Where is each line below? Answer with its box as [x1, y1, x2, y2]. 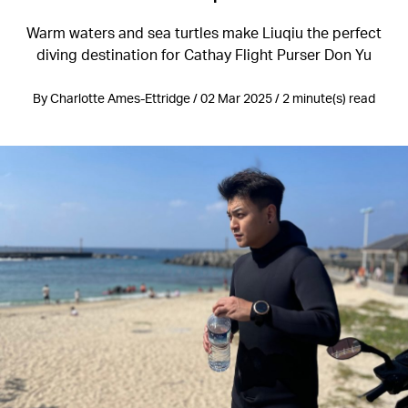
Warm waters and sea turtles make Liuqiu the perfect [26, 23, 382, 42]
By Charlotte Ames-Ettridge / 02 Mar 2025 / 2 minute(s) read [33, 90, 375, 106]
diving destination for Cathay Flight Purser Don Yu [36, 45, 372, 64]
